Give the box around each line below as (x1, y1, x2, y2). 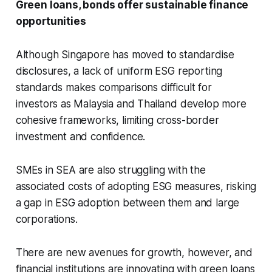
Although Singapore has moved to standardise (15, 49, 234, 61)
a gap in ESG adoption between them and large (15, 197, 240, 209)
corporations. (15, 213, 78, 226)
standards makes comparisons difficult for (15, 81, 212, 94)
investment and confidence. (15, 131, 146, 143)
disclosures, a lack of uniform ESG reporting (15, 65, 223, 78)
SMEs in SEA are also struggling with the (15, 164, 206, 177)
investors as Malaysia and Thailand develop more (15, 98, 246, 110)
